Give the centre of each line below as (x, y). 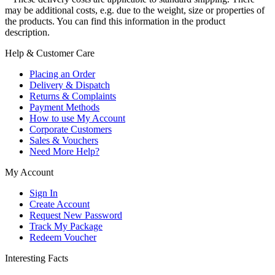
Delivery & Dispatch (70, 85)
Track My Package (66, 227)
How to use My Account (77, 118)
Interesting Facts (37, 258)
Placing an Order (62, 74)
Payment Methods (64, 107)
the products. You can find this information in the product (115, 21)
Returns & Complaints (73, 96)
